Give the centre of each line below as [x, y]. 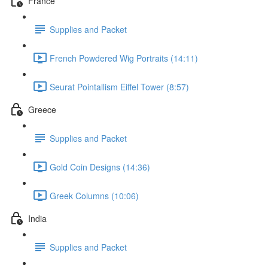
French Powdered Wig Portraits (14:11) [124, 58]
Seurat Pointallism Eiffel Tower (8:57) [119, 86]
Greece [42, 109]
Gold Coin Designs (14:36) [100, 167]
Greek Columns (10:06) [94, 195]
